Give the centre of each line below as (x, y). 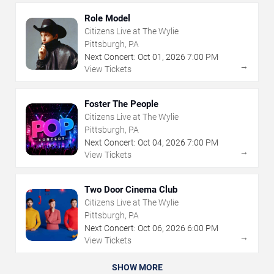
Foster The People (121, 104)
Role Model (107, 19)
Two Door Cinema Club (131, 190)
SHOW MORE (137, 268)
